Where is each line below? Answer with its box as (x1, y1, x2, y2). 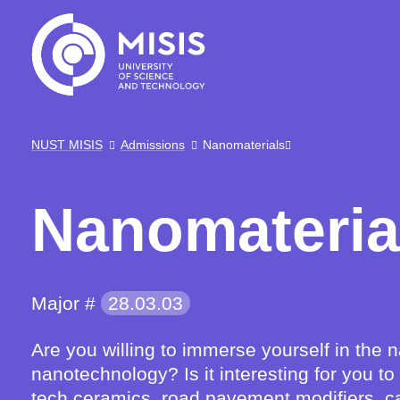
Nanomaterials (203, 137, 285, 152)
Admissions (121, 137, 185, 152)
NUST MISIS (31, 137, 103, 152)
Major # (31, 293, 101, 313)
